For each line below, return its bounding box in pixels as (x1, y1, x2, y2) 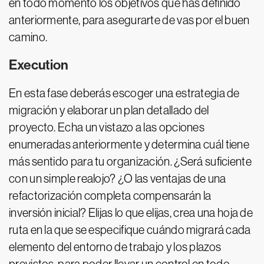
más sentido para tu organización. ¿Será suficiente (9, 155, 252, 168)
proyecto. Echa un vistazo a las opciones (9, 121, 204, 134)
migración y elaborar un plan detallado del (9, 104, 209, 117)
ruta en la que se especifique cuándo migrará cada (9, 223, 251, 236)
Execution (9, 57, 68, 73)
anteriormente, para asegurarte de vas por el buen (9, 14, 250, 27)
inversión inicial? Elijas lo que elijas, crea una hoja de (9, 206, 253, 219)
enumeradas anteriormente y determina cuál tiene (9, 138, 250, 151)
